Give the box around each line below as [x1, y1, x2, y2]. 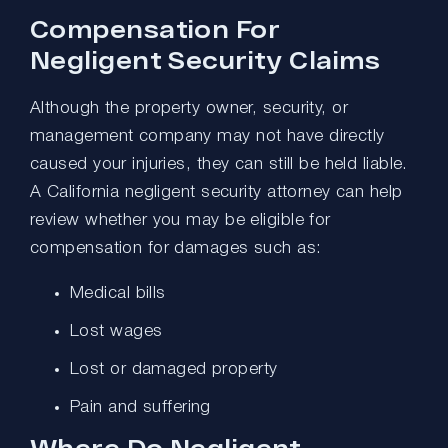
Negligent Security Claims [30, 44, 381, 74]
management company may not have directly [30, 128, 385, 144]
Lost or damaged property [79, 361, 278, 377]
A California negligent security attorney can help [30, 184, 403, 200]
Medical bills [84, 285, 166, 301]
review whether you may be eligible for [30, 212, 331, 228]
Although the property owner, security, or [30, 100, 349, 116]
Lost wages [79, 323, 163, 339]
